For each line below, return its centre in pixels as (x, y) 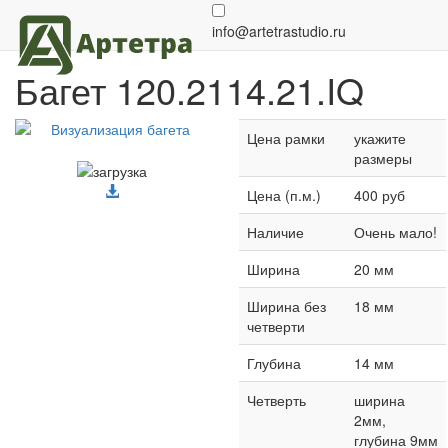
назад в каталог (70, 22)
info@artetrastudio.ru (279, 31)
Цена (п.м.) (284, 195)
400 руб (379, 195)
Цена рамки (286, 138)
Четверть (276, 400)
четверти (276, 326)
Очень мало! (395, 232)
